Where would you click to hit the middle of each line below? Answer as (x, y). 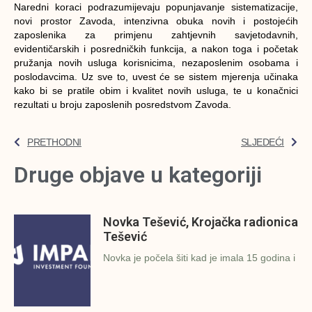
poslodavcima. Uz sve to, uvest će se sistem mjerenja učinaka (156, 76)
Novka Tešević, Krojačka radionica (201, 221)
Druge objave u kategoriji (138, 175)
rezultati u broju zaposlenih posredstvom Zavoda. (123, 104)
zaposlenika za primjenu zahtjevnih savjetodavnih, (156, 34)
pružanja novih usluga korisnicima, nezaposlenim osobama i (156, 62)
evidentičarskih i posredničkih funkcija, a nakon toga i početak (156, 48)
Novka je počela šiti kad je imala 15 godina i (199, 257)
